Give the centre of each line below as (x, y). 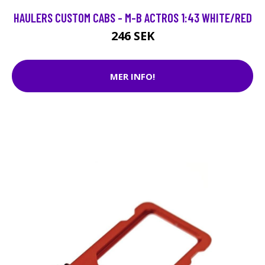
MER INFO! (132, 76)
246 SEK (132, 36)
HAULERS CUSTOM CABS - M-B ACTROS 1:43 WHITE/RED (132, 18)
